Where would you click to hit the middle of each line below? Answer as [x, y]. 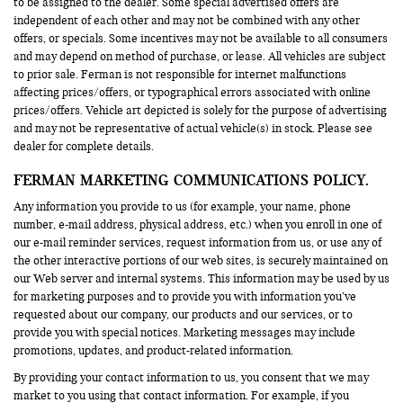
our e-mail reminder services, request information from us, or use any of [197, 242]
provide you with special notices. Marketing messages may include [184, 332]
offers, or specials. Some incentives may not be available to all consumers [201, 38]
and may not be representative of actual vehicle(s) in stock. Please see [193, 128]
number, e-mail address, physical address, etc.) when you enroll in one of [197, 224]
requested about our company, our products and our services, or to [183, 314]
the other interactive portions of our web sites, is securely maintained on [201, 260]
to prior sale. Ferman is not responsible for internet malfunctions [180, 74]
